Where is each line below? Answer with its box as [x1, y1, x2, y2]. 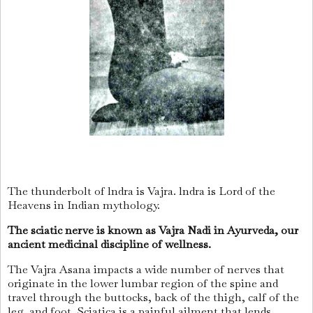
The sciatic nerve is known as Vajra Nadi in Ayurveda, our [8, 223, 298, 238]
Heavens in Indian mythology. [8, 198, 163, 213]
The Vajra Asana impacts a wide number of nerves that [8, 261, 284, 277]
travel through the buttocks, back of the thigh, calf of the [8, 289, 299, 305]
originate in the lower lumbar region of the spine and [8, 275, 278, 291]
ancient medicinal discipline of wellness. [8, 237, 214, 252]
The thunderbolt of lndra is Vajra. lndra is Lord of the [8, 184, 275, 199]
